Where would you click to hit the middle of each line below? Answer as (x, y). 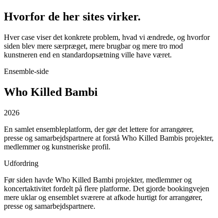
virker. (122, 16)
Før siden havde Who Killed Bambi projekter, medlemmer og (98, 180)
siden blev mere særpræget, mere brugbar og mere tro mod (93, 46)
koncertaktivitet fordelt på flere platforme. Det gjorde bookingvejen (107, 188)
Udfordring (21, 163)
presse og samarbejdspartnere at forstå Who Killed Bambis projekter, (109, 138)
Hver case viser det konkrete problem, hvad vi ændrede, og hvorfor (107, 37)
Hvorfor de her (43, 16)
